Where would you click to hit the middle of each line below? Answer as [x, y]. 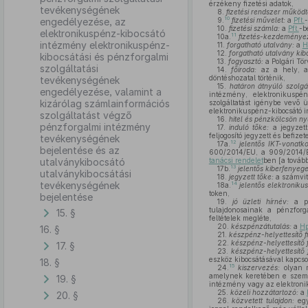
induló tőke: [249, 127]
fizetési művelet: [258, 20]
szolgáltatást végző [86, 115]
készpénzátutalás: [261, 226]
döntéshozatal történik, [247, 78]
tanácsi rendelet [236, 160]
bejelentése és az [80, 150]
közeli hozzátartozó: [264, 292]
